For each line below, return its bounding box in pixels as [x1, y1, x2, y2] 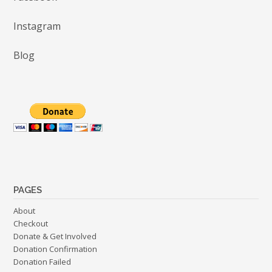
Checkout [13, 218, 48, 229]
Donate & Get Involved [13, 231, 97, 242]
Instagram [13, 19, 61, 33]
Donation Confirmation [13, 243, 97, 255]
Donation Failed [13, 256, 71, 268]
